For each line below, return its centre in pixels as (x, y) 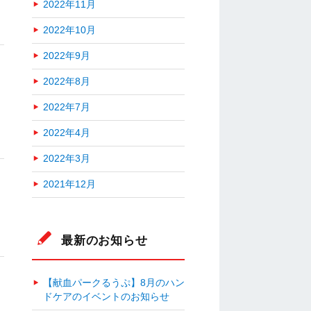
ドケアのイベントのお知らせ (111, 296)
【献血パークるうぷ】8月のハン (114, 283)
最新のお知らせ (104, 240)
